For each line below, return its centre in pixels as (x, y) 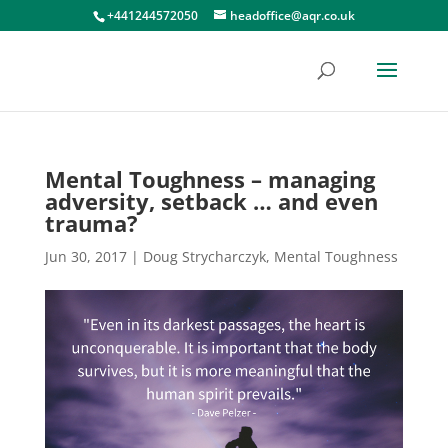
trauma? (91, 223)
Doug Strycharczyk (204, 256)
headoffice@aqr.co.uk (292, 15)
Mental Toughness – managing (209, 179)
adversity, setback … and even (211, 201)
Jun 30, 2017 (85, 256)
